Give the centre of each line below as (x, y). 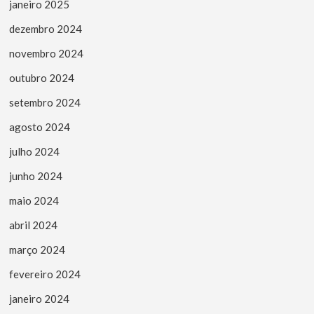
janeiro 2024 (40, 298)
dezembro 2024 (46, 28)
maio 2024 (34, 200)
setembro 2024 (45, 102)
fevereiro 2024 (45, 274)
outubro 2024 (42, 77)
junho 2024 (36, 176)
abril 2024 (34, 225)
